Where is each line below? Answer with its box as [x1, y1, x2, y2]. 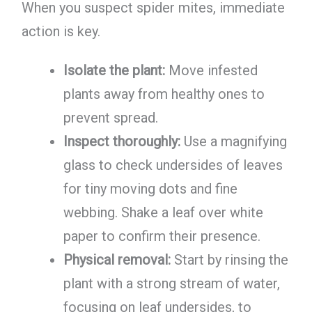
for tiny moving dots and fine [63, 180, 237, 198]
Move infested [164, 62, 258, 79]
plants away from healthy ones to [63, 86, 265, 103]
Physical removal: [63, 251, 171, 269]
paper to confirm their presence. [63, 228, 260, 245]
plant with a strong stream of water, [63, 275, 280, 292]
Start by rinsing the [170, 251, 288, 269]
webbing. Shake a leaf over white [63, 204, 263, 221]
